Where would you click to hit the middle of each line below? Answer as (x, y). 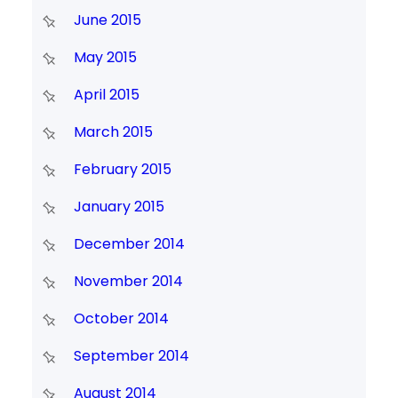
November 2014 (128, 282)
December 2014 (129, 244)
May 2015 (105, 58)
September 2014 (131, 356)
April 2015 (106, 95)
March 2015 (113, 132)
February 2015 (122, 170)
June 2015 (107, 20)
